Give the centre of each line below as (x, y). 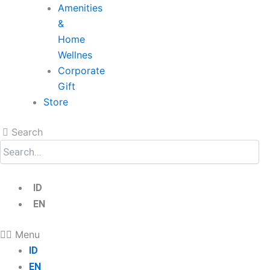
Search (27, 132)
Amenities (80, 8)
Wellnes (75, 55)
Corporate (81, 71)
